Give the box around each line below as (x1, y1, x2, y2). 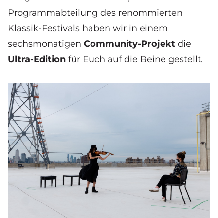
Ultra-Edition (8, 54, 68, 65)
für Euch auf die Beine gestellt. (68, 54, 203, 65)
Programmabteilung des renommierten (8, 7, 182, 18)
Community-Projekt (84, 38, 175, 49)
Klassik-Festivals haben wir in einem (8, 22, 168, 34)
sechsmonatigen (8, 38, 84, 49)
